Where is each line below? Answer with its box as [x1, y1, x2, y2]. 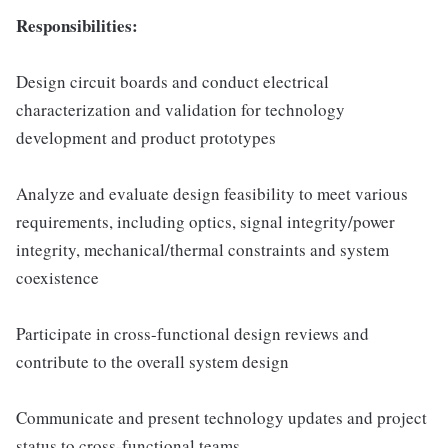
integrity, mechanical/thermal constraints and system [16, 238, 389, 261]
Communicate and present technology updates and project [16, 406, 427, 429]
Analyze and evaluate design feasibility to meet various [16, 182, 408, 205]
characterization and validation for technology [16, 98, 345, 121]
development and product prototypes [16, 126, 276, 149]
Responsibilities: [16, 13, 138, 38]
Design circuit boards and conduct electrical [16, 70, 329, 93]
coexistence [16, 266, 99, 289]
